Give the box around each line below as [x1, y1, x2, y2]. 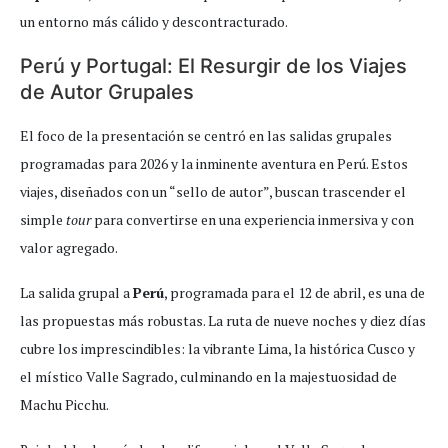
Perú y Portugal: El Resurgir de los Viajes [20, 54, 407, 79]
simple [20, 210, 66, 230]
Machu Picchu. [20, 395, 109, 415]
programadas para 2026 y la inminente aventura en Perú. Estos [20, 154, 408, 174]
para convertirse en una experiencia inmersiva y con [91, 210, 414, 230]
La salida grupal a [20, 283, 133, 303]
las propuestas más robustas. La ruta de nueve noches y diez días [20, 311, 426, 331]
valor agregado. [20, 238, 118, 258]
